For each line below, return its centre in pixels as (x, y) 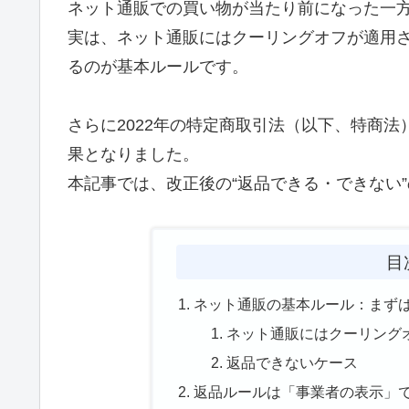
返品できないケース (293, 363)
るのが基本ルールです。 (158, 66)
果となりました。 (133, 155)
